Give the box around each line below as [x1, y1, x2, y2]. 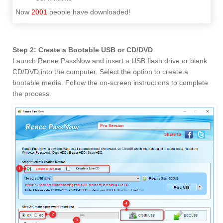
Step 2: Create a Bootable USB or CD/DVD [12, 46, 153, 54]
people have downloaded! [47, 8, 130, 16]
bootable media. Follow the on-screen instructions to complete [12, 79, 208, 87]
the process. [12, 90, 51, 98]
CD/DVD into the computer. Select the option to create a [12, 68, 188, 76]
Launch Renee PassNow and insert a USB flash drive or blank [12, 57, 207, 65]
